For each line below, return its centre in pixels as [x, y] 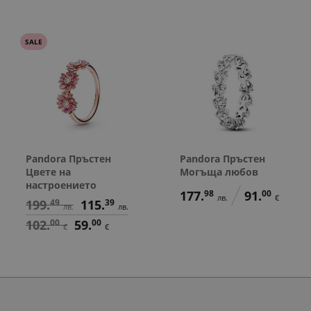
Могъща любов [219, 171]
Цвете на [48, 171]
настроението [61, 185]
